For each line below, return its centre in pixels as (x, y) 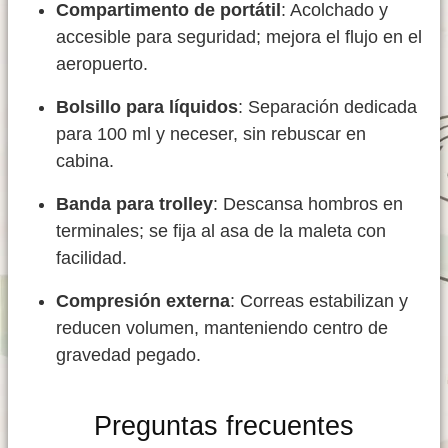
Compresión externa (143, 301)
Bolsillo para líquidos (147, 107)
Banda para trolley (134, 204)
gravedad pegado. (128, 355)
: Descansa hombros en (308, 204)
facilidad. (91, 258)
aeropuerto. (102, 64)
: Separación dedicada (327, 107)
